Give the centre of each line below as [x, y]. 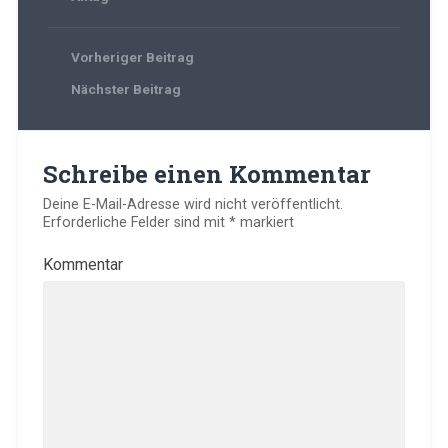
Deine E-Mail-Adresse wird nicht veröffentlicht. [192, 204]
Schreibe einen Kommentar [206, 173]
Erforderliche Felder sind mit [135, 222]
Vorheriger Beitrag [132, 56]
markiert [264, 222]
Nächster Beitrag [125, 88]
